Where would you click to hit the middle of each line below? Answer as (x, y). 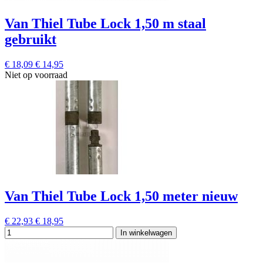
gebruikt (31, 40)
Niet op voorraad (36, 75)
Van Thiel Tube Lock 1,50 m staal (105, 24)
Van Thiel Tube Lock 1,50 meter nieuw (121, 196)
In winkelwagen (146, 232)
